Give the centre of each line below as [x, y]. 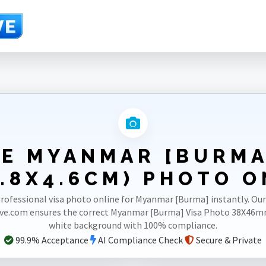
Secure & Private [228, 240]
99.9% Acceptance [51, 240]
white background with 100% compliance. [133, 225]
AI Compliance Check [140, 240]
